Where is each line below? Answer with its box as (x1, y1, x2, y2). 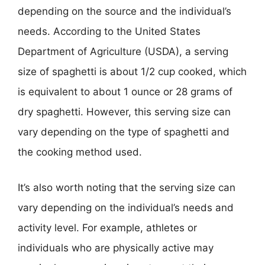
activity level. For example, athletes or (18, 221, 197, 234)
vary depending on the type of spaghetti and (18, 126, 230, 138)
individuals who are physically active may (18, 241, 214, 254)
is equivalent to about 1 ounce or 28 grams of (18, 86, 232, 98)
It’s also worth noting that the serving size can (18, 181, 235, 193)
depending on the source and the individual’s (18, 5, 231, 17)
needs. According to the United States (18, 25, 201, 37)
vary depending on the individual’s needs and (18, 201, 234, 214)
